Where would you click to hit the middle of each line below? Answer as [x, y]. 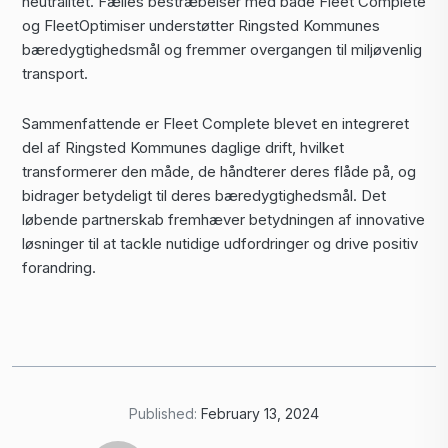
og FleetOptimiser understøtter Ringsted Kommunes [201, 25]
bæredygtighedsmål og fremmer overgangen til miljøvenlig [222, 49]
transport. [55, 73]
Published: [163, 413]
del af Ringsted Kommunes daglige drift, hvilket [183, 147]
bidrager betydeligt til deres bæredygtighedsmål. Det [204, 195]
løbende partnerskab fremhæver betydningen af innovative [223, 219]
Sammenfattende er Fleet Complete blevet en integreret [215, 123]
